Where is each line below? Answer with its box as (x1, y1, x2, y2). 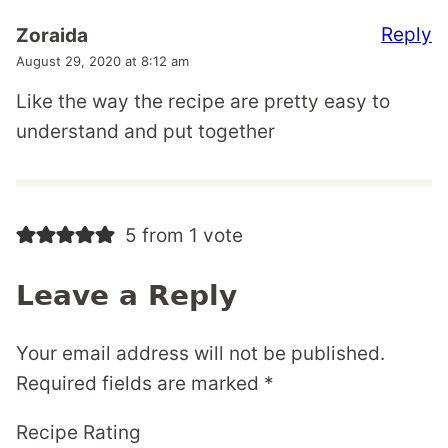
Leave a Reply (16, 278, 237, 312)
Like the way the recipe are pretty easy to (16, 89, 390, 113)
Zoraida (16, 23, 88, 47)
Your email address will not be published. (16, 341, 385, 365)
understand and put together (16, 119, 275, 143)
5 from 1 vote (124, 223, 243, 247)
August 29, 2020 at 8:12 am (16, 52, 189, 69)
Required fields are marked (16, 371, 264, 395)
